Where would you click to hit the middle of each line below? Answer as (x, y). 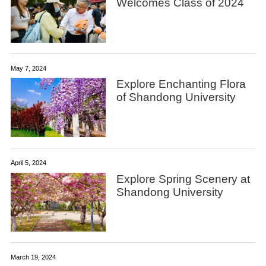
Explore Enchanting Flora (181, 84)
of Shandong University (176, 97)
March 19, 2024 (33, 257)
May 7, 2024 (28, 68)
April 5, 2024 (28, 162)
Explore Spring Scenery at (183, 179)
